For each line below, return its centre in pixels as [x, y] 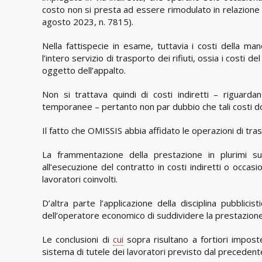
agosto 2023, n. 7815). [88, 21]
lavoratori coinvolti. [80, 179]
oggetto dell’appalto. [84, 70]
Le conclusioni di [77, 239]
